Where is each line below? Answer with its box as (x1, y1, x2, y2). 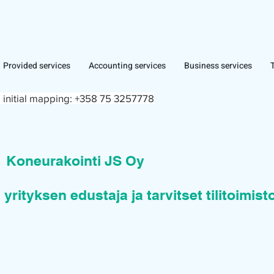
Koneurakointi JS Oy (6, 152, 144, 169)
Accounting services (89, 59, 166, 72)
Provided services (3, 59, 70, 72)
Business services (184, 59, 252, 72)
